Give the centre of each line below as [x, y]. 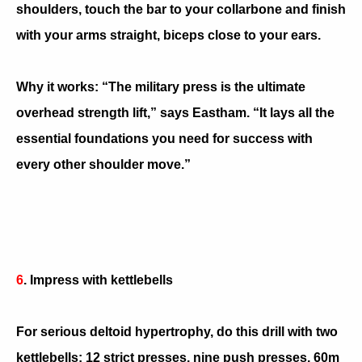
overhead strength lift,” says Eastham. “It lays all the [175, 112]
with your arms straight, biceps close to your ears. [168, 35]
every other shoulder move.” [103, 164]
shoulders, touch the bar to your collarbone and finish [181, 9]
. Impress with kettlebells [98, 280]
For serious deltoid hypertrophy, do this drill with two [177, 331]
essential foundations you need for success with [164, 138]
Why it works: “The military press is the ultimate [161, 86]
